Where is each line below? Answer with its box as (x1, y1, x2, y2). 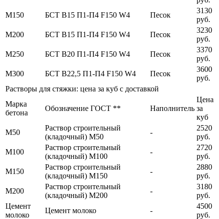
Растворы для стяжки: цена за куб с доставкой (5, 84, 159, 93)
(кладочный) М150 (45, 171, 108, 180)
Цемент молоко (45, 206, 96, 215)
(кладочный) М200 (45, 191, 108, 199)
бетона (5, 108, 28, 117)
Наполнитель (150, 104, 195, 112)
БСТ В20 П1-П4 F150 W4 (45, 49, 130, 58)
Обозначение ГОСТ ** (45, 104, 121, 112)
